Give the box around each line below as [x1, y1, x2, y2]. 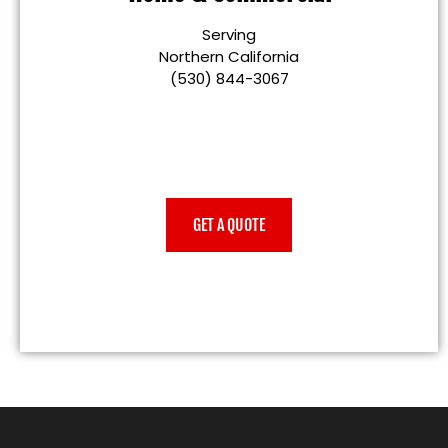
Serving [202, 23, 256, 45]
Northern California [159, 45, 299, 67]
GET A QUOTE [193, 214, 265, 235]
